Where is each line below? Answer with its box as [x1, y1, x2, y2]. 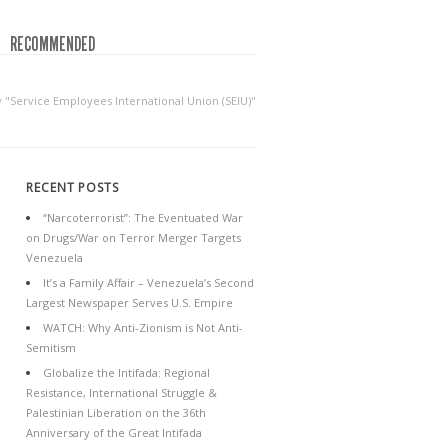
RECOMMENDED [10, 32, 95, 56]
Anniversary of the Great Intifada [26, 425, 202, 440]
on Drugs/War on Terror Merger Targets [26, 230, 241, 245]
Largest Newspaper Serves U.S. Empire [26, 295, 233, 310]
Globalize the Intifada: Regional [43, 365, 210, 380]
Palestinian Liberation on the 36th [26, 405, 206, 420]
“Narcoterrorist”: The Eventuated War [43, 210, 243, 225]
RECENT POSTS [26, 179, 119, 196]
